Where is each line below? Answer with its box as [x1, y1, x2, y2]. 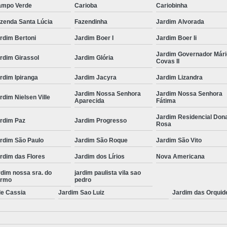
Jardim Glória [74, 54, 113, 61]
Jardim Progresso [74, 117, 127, 124]
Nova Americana [156, 153, 205, 160]
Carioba [74, 2, 97, 9]
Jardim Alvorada [156, 18, 204, 25]
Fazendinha [74, 18, 107, 25]
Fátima [156, 97, 176, 104]
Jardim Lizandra [156, 73, 203, 81]
